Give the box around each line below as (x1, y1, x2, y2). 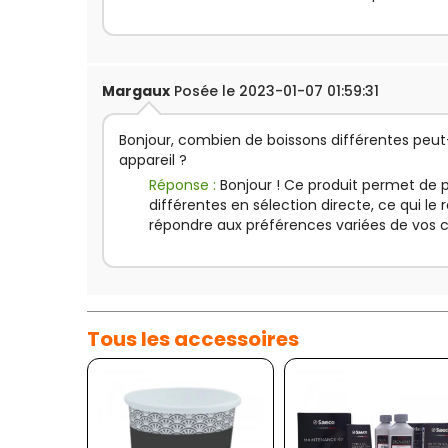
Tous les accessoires (87, 325, 299, 353)
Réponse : (149, 175, 220, 195)
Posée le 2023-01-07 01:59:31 (170, 81, 379, 101)
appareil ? (119, 150, 187, 170)
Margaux (102, 81, 170, 101)
